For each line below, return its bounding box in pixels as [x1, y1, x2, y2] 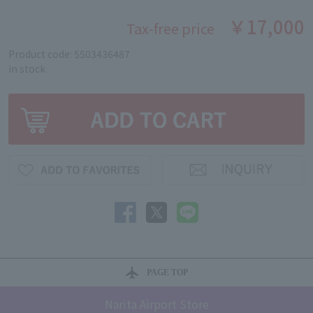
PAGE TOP [146, 268, 188, 278]
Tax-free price [126, 18, 214, 38]
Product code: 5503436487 [8, 47, 130, 61]
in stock [8, 61, 45, 75]
